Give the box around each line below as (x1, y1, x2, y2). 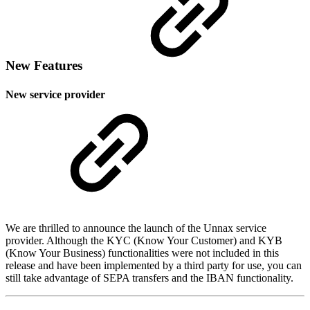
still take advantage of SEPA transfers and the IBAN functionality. (6, 271, 293, 284)
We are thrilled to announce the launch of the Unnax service (6, 221, 266, 234)
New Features (6, 58, 82, 73)
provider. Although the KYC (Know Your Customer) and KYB (6, 234, 282, 246)
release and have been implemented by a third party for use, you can (6, 259, 302, 271)
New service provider (6, 88, 105, 100)
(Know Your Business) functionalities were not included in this (6, 246, 279, 259)
